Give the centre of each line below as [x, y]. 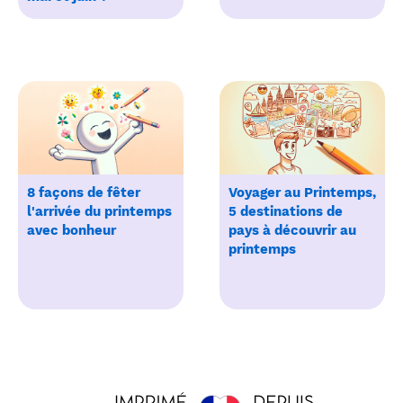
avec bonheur [72, 231]
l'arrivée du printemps [99, 212]
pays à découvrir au [292, 231]
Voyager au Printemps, [302, 193]
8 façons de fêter [84, 193]
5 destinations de [286, 212]
